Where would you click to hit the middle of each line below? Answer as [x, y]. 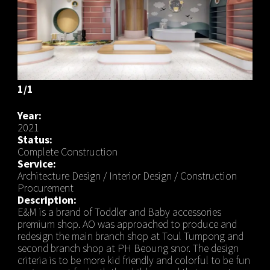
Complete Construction [67, 151]
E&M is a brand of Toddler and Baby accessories [119, 212]
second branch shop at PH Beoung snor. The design [128, 248]
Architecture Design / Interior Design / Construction [127, 175]
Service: [36, 163]
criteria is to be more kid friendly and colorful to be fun [133, 260]
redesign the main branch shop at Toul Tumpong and [130, 236]
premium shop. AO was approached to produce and [127, 224]
